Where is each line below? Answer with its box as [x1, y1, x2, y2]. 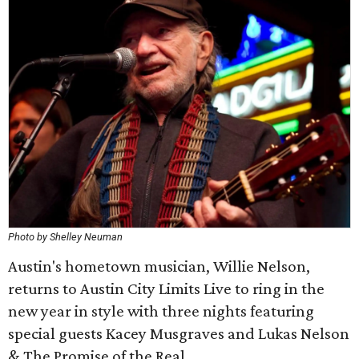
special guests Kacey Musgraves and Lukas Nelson [8, 324, 349, 343]
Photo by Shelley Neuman [8, 231, 123, 243]
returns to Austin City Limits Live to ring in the [8, 279, 325, 298]
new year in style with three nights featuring [8, 301, 314, 321]
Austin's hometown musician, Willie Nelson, [8, 256, 310, 276]
